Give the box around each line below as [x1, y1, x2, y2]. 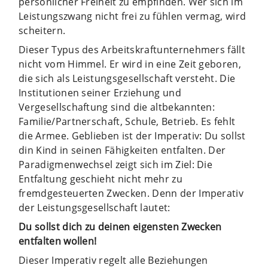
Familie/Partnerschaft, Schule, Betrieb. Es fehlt [19, 114, 236, 128]
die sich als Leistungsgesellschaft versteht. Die [19, 71, 236, 85]
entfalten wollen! [19, 234, 97, 248]
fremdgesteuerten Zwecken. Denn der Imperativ [19, 186, 244, 200]
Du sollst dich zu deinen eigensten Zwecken [19, 220, 222, 233]
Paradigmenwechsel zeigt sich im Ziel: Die [19, 157, 213, 171]
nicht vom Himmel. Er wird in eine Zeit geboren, [19, 57, 242, 71]
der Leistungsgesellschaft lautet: [19, 200, 170, 214]
